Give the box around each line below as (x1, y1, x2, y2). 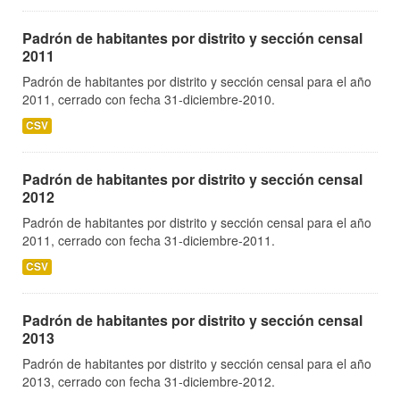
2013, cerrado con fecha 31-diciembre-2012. (22, 372, 275, 391)
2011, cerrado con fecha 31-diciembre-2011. (22, 231, 275, 250)
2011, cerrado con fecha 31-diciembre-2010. (22, 90, 275, 109)
